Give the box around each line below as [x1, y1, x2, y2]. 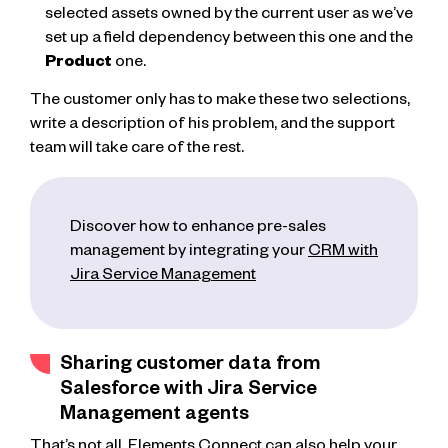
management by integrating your [70, 244, 308, 263]
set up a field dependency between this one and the [45, 30, 413, 49]
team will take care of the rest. [30, 141, 244, 160]
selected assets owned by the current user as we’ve [45, 6, 413, 25]
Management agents [60, 406, 249, 428]
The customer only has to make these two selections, [30, 93, 410, 112]
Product [45, 54, 112, 73]
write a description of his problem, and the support [30, 117, 395, 136]
